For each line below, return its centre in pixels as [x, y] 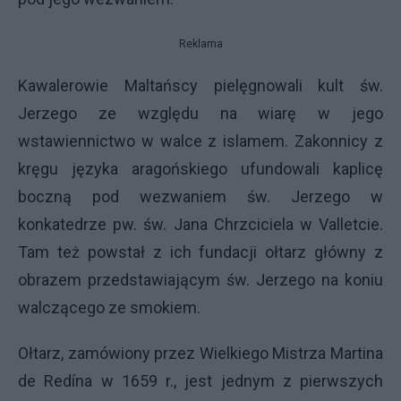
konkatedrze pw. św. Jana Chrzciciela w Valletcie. [200, 225]
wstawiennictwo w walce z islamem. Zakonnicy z [200, 141]
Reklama [200, 44]
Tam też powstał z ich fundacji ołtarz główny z [200, 252]
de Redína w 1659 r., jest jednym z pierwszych [200, 381]
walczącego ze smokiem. [109, 308]
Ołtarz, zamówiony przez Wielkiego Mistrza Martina [200, 354]
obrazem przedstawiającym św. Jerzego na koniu [200, 280]
